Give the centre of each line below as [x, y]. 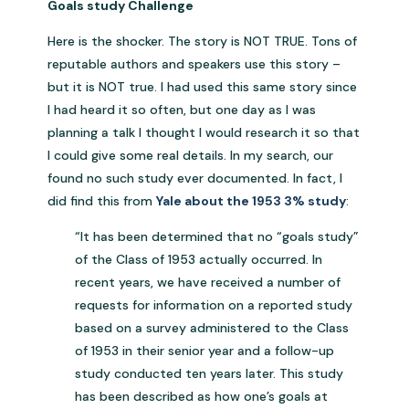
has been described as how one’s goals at [202, 396]
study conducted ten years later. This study [210, 373]
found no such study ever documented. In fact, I [195, 178]
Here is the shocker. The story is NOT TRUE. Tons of [203, 41]
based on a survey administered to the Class [212, 327]
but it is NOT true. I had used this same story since [203, 86]
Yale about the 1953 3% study [252, 200]
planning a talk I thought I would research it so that [204, 132]
